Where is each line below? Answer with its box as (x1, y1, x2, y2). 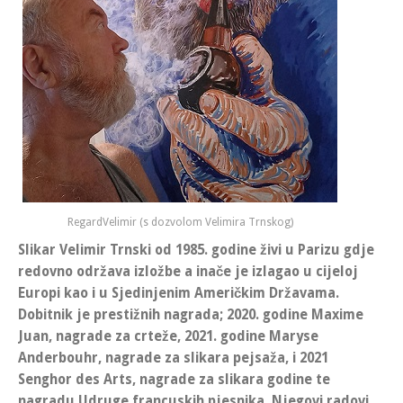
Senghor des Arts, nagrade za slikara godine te (18, 371, 330, 388)
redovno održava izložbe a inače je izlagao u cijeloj (18, 263, 358, 280)
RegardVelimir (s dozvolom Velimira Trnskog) (67, 215, 293, 228)
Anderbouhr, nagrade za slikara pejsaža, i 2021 (18, 349, 328, 366)
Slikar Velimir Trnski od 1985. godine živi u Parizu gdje (18, 241, 374, 258)
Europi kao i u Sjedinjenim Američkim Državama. (18, 284, 339, 301)
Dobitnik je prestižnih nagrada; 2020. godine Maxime (18, 306, 363, 323)
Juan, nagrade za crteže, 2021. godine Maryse (18, 327, 318, 345)
